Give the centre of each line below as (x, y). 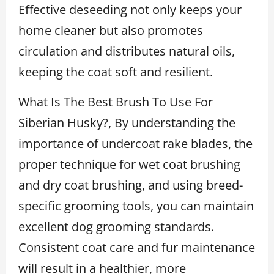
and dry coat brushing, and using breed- (131, 185)
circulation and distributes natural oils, (127, 51)
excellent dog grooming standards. (116, 226)
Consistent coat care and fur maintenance (137, 247)
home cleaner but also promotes (111, 30)
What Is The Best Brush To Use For (116, 102)
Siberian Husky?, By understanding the (127, 122)
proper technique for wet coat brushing (129, 164)
